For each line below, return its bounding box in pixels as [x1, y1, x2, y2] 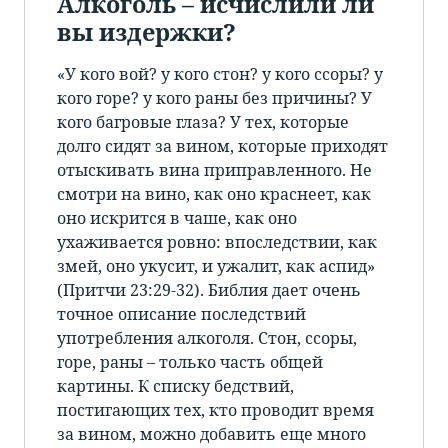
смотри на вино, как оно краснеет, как [57, 183, 371, 206]
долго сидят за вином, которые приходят [57, 135, 388, 158]
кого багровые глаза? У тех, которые [57, 111, 349, 134]
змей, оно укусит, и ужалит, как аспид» [57, 255, 375, 278]
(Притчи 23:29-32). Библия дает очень [57, 279, 361, 302]
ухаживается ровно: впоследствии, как [57, 231, 377, 254]
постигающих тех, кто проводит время [57, 399, 374, 422]
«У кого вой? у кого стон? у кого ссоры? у [57, 63, 383, 86]
